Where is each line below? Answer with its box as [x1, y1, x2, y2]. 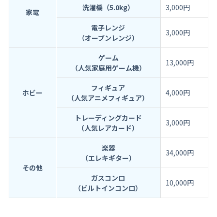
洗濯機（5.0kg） [82, 2, 134, 13]
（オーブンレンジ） [77, 33, 139, 43]
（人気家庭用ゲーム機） [71, 63, 146, 73]
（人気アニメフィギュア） [67, 93, 149, 103]
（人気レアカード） [77, 123, 139, 133]
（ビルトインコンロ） [74, 183, 142, 193]
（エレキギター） [81, 153, 136, 163]
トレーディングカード [74, 113, 142, 123]
